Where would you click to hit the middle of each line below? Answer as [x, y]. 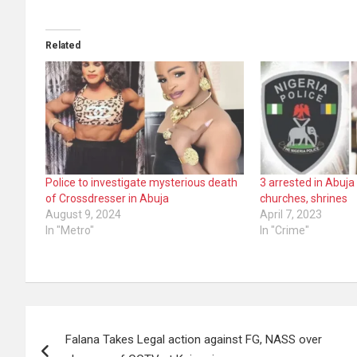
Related [63, 46]
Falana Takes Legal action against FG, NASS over [194, 340]
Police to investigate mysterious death [141, 183]
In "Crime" [285, 231]
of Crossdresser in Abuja [107, 199]
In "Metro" [70, 231]
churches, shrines [304, 199]
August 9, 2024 [83, 215]
